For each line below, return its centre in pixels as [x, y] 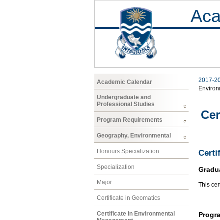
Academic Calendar [124, 82]
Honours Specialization [128, 151]
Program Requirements [130, 120]
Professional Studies [126, 104]
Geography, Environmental [134, 135]
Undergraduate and [124, 97]
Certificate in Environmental [136, 213]
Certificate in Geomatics [128, 198]
